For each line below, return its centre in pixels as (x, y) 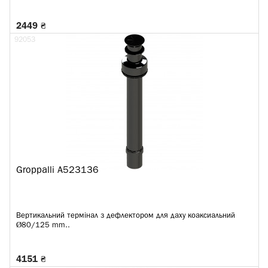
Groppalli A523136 (57, 170)
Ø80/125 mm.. (43, 225)
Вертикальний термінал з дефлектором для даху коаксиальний (126, 216)
